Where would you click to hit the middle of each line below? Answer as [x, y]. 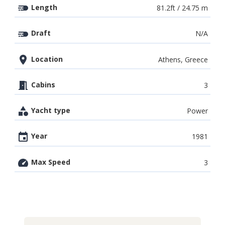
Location [46, 59]
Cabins [42, 84]
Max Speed [50, 162]
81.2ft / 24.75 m [182, 8]
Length [43, 7]
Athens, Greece [183, 59]
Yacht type [50, 110]
